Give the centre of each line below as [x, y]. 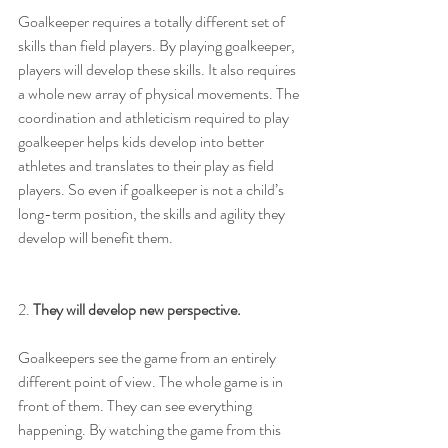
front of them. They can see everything [136, 405]
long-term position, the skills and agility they [153, 213]
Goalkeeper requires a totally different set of [153, 21]
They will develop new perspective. [137, 309]
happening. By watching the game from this [151, 429]
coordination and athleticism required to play [155, 117]
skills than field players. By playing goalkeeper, [158, 45]
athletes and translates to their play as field [147, 165]
